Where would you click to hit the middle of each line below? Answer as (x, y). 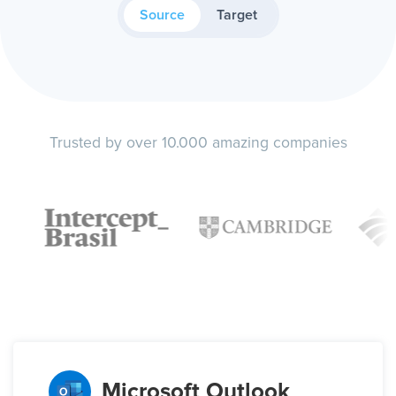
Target (236, 15)
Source (162, 15)
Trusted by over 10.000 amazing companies (198, 144)
